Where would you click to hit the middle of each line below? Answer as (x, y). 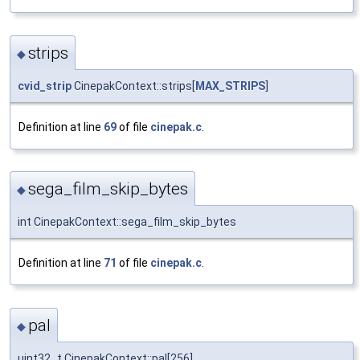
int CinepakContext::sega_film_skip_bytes (127, 222)
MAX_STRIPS (230, 86)
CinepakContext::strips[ (133, 86)
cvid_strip (45, 86)
